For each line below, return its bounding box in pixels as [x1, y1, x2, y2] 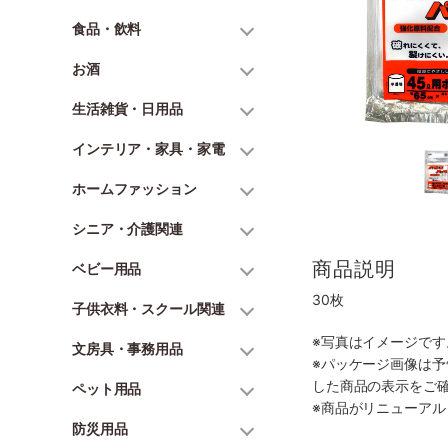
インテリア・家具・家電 [72, 140, 225, 157]
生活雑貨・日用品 [72, 100, 183, 117]
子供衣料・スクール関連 [72, 300, 225, 317]
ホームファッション [72, 180, 197, 197]
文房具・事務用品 [72, 340, 183, 357]
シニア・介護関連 [72, 220, 183, 237]
